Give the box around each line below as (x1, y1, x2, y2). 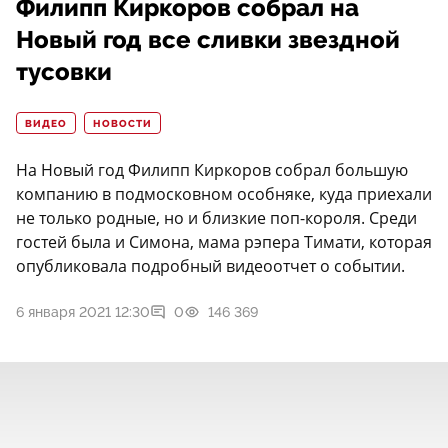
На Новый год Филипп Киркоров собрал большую (16, 159, 408, 182)
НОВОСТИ (93, 118, 152, 131)
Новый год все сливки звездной (16, 26, 400, 55)
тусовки (16, 58, 112, 87)
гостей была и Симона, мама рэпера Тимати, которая (16, 231, 432, 254)
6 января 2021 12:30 (16, 304, 150, 321)
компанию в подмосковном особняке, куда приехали (16, 183, 432, 206)
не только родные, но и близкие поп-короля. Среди (16, 207, 417, 230)
